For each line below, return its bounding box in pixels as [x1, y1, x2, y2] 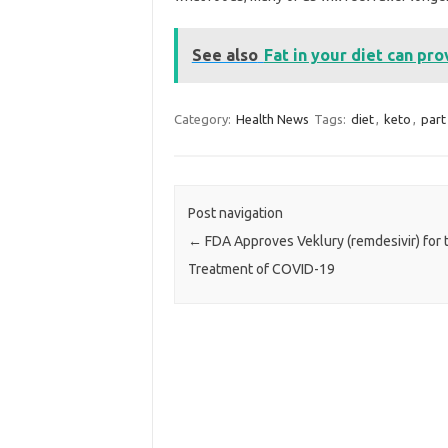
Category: [173, 111, 234, 126]
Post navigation [187, 205, 283, 222]
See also [191, 45, 258, 64]
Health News [235, 111, 309, 126]
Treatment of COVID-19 [187, 261, 335, 278]
